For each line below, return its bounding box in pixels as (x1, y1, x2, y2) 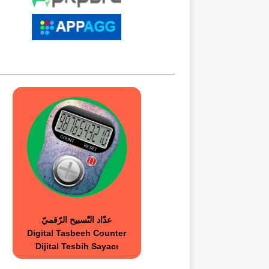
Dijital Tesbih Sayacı (35, 241, 118, 252)
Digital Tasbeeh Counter (27, 228, 127, 238)
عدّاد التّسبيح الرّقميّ (41, 215, 112, 225)
